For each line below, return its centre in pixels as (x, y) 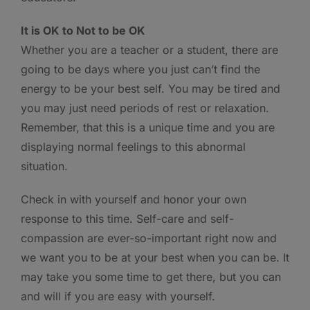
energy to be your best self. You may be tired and (151, 88)
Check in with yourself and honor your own (134, 199)
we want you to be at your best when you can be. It (155, 257)
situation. (44, 166)
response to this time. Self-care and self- (127, 218)
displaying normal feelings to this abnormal (133, 146)
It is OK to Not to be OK (83, 30)
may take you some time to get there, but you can (151, 276)
